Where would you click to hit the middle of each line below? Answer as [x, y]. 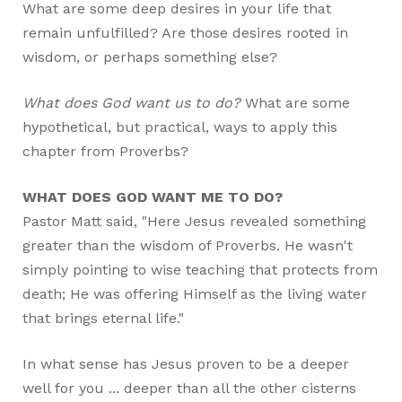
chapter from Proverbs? [106, 151]
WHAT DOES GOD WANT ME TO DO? [153, 197]
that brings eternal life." [104, 318]
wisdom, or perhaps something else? [150, 57]
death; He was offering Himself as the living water [195, 293]
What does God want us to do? [132, 102]
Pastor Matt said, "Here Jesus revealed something [195, 221]
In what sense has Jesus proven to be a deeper [186, 363]
